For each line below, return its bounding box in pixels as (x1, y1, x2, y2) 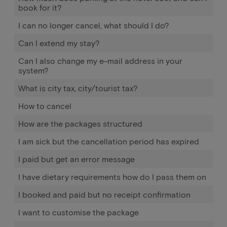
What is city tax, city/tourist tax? (18, 83, 138, 93)
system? (18, 65, 49, 75)
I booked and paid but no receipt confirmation (18, 190, 191, 199)
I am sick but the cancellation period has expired (18, 136, 199, 146)
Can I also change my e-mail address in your (18, 56, 182, 65)
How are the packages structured (18, 119, 142, 128)
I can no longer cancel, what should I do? (18, 20, 169, 30)
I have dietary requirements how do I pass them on (18, 172, 206, 181)
